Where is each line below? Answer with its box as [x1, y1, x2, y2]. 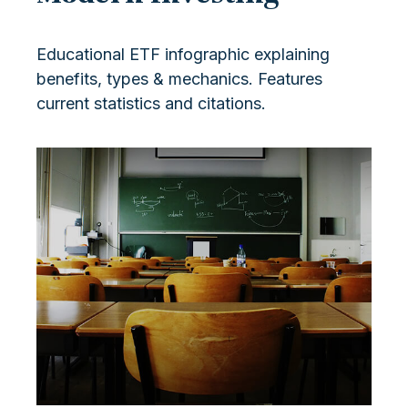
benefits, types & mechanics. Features [36, 69, 322, 89]
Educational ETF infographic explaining [36, 45, 330, 65]
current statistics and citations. [36, 94, 266, 114]
